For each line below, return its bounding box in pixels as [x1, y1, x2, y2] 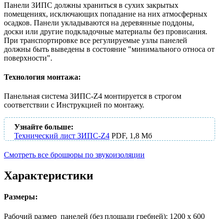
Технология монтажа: [4, 73, 81, 82]
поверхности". [4, 53, 52, 62]
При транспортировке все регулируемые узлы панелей [4, 36, 187, 44]
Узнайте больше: [14, 123, 73, 131]
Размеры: [4, 193, 38, 201]
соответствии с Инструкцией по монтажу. [4, 101, 144, 109]
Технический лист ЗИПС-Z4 [14, 131, 109, 140]
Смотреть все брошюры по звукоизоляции [4, 151, 145, 159]
